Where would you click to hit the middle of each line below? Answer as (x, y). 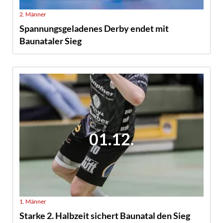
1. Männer (33, 201)
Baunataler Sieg (51, 41)
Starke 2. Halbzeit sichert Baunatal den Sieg (105, 215)
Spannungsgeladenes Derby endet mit (94, 28)
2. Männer (33, 14)
